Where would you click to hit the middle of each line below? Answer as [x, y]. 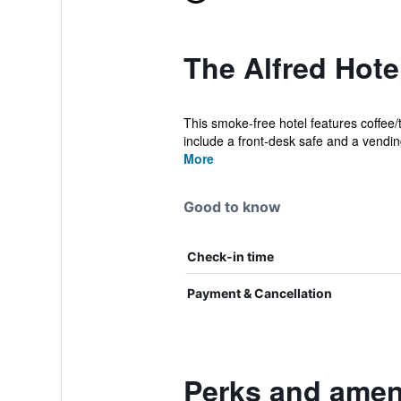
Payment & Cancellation [259, 293]
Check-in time [230, 256]
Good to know [232, 207]
